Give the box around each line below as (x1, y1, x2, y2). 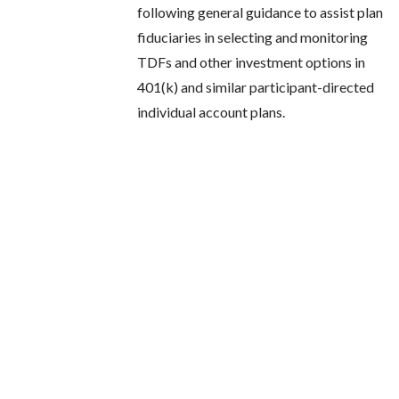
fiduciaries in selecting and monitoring (137, 28, 369, 46)
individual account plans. (137, 103, 286, 121)
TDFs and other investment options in (137, 53, 366, 71)
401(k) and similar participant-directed (137, 78, 375, 96)
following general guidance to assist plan (137, 4, 384, 21)
